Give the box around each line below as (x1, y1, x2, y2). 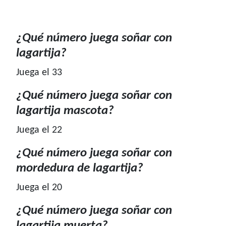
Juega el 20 (16, 183, 62, 193)
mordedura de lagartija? (16, 162, 143, 175)
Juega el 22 (16, 125, 62, 136)
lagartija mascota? (16, 104, 114, 118)
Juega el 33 (16, 68, 62, 78)
